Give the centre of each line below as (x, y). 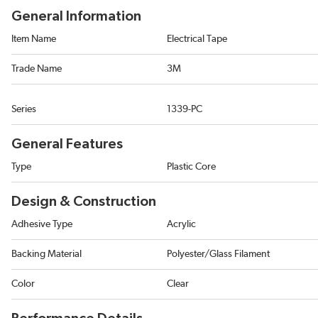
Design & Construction (84, 202)
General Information (76, 16)
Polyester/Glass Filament (218, 254)
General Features (67, 144)
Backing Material (46, 254)
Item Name (34, 39)
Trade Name (37, 69)
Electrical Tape (197, 39)
